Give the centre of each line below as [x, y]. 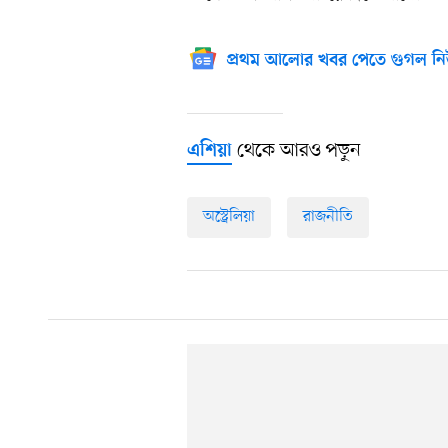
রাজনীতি [328, 216]
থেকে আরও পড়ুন [296, 150]
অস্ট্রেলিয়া [229, 216]
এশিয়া [209, 151]
